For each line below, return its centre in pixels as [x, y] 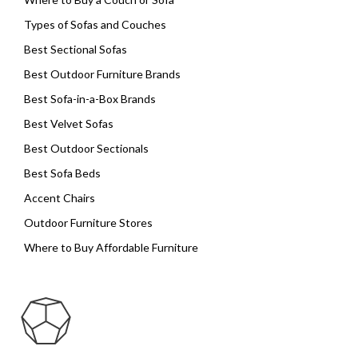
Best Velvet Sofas [69, 124]
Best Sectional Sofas [76, 50]
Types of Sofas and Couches [95, 25]
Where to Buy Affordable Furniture [111, 248]
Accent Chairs [60, 198]
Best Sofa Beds [62, 173]
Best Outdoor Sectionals [86, 149]
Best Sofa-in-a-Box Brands [90, 99]
